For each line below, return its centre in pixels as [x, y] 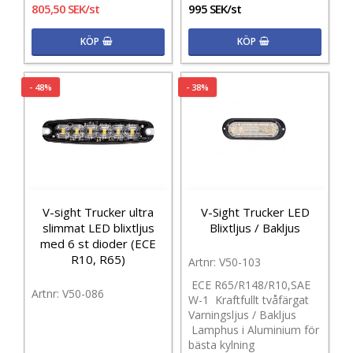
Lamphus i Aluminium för [254, 329]
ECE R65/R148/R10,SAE [249, 284]
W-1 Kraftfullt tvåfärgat [249, 299]
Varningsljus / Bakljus [242, 314]
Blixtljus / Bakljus [255, 227]
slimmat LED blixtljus [98, 227]
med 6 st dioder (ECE [98, 243]
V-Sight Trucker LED [255, 212]
